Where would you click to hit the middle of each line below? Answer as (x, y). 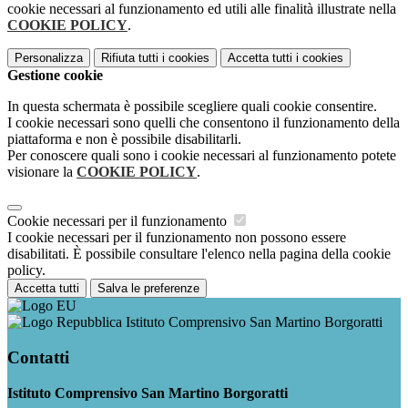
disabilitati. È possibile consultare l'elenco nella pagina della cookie (199, 254)
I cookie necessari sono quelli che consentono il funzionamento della (204, 123)
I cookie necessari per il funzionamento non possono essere (177, 238)
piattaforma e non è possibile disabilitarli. (124, 139)
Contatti (38, 357)
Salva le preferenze (148, 289)
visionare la (42, 172)
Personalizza (49, 58)
